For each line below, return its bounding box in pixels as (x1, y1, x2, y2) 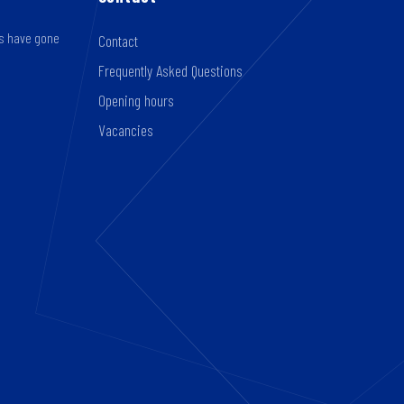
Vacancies (97, 120, 153, 141)
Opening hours (97, 90, 174, 111)
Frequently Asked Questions (97, 60, 243, 81)
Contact (97, 31, 138, 51)
